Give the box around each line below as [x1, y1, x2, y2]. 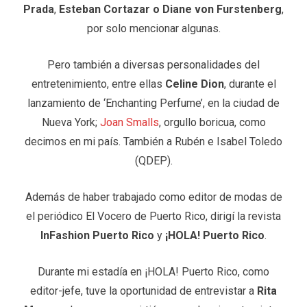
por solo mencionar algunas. [86, 21, 221, 35]
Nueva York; [41, 115, 100, 129]
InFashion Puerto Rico [40, 228, 154, 242]
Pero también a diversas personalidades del [47, 58, 260, 71]
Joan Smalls [99, 115, 159, 129]
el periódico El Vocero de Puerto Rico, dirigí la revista [26, 209, 281, 223]
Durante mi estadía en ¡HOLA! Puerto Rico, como [38, 265, 269, 278]
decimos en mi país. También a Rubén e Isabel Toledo [25, 134, 282, 148]
